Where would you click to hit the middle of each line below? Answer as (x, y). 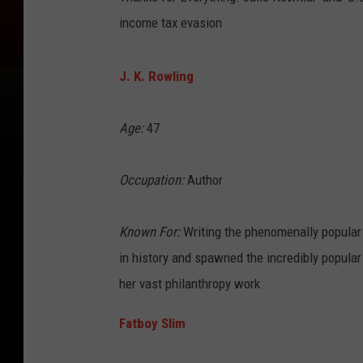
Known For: (149, 232)
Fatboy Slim (152, 324)
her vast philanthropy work (190, 284)
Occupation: (152, 180)
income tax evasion (171, 23)
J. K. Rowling (156, 77)
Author (203, 180)
